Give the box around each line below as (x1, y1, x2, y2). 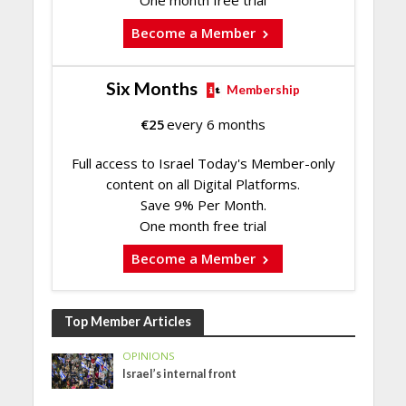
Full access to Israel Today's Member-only (71, 153, 335, 172)
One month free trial (140, 216, 266, 235)
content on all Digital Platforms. (106, 174, 300, 193)
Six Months (106, 77, 198, 99)
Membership (227, 82, 300, 97)
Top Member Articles (63, 314, 191, 330)
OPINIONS (122, 349, 176, 363)
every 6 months (167, 114, 266, 133)
